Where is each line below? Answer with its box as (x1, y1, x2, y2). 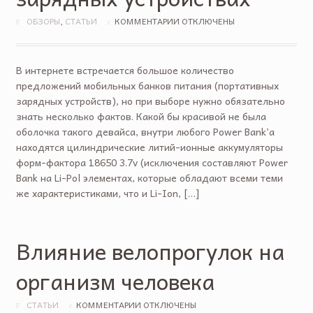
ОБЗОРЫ (26, 13, 60, 28)
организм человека (15, 263, 214, 298)
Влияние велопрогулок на (15, 233, 284, 268)
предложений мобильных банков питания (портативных (15, 77, 279, 93)
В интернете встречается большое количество (15, 61, 234, 78)
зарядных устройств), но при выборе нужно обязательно (15, 92, 285, 108)
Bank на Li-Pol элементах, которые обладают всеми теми (15, 169, 283, 185)
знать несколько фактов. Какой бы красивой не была (15, 108, 266, 124)
